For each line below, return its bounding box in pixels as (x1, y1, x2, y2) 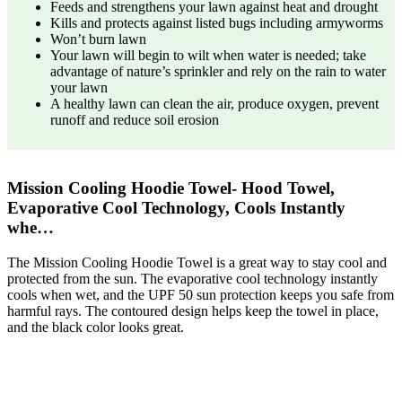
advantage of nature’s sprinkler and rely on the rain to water (50, 64, 386, 80)
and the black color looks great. (7, 319, 184, 336)
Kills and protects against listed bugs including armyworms (50, 15, 383, 31)
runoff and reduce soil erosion (50, 112, 219, 128)
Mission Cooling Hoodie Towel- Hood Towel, (7, 179, 335, 198)
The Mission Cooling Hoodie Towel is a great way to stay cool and (7, 255, 387, 271)
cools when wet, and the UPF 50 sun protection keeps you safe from (7, 287, 394, 303)
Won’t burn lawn (50, 31, 146, 48)
